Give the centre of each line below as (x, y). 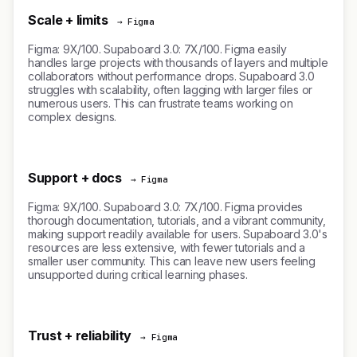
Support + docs (75, 178)
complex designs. (73, 117)
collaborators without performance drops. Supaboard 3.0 (171, 76)
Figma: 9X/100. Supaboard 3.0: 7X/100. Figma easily (157, 49)
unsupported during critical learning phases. (138, 275)
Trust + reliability (80, 335)
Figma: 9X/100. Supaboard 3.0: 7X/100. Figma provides (165, 207)
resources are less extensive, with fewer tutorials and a (167, 247)
